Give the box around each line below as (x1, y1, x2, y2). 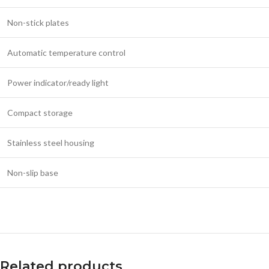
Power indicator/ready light (7, 77, 109, 88)
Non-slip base (7, 167, 58, 178)
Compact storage (7, 107, 73, 118)
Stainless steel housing (7, 137, 94, 148)
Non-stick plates (7, 17, 69, 28)
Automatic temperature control (7, 47, 125, 58)
